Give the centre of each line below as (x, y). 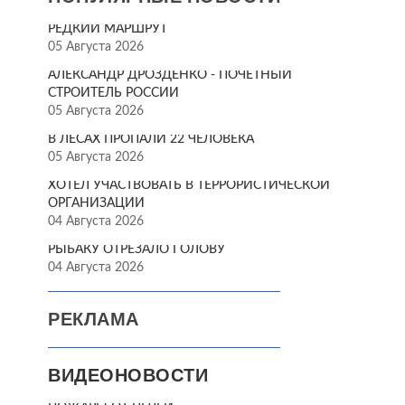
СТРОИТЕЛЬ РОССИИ (113, 93)
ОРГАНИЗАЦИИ (96, 203)
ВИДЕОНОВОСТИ (128, 375)
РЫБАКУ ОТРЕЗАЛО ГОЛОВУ (137, 250)
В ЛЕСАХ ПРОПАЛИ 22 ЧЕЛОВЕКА (151, 139)
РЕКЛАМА (94, 319)
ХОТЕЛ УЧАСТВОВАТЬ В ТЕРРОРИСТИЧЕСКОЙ (189, 185)
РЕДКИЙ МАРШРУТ (108, 29)
